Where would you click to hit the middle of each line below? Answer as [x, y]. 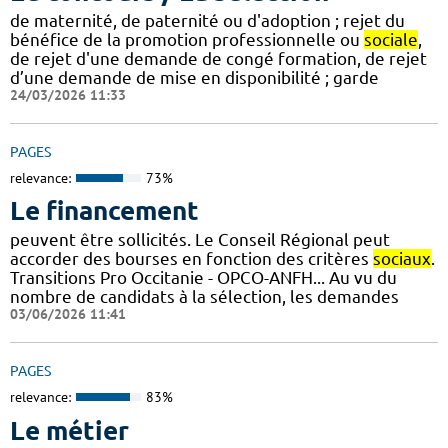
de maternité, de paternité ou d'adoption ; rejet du [207, 20]
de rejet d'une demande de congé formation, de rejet [218, 58]
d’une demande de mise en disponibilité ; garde [194, 77]
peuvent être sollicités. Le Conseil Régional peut [200, 240]
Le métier [69, 430]
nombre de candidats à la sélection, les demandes [204, 297]
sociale [391, 39]
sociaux [402, 259]
